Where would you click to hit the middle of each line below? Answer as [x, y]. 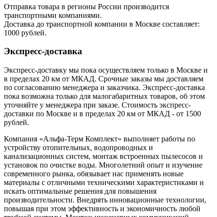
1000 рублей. [25, 32]
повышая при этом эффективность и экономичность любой [102, 209]
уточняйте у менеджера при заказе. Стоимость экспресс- [97, 105]
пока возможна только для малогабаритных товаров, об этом [104, 96]
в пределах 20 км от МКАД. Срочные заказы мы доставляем [104, 79]
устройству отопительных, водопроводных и [78, 148]
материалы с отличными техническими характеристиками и [104, 183]
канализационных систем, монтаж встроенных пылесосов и [103, 156]
